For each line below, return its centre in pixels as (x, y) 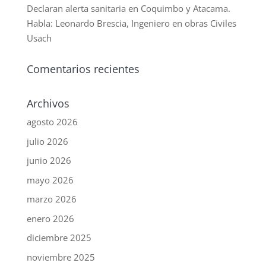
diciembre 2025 (59, 238)
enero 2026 (50, 218)
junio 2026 (49, 161)
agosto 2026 (52, 122)
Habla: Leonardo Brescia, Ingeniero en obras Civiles (131, 23)
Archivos (48, 104)
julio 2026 (47, 141)
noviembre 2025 (61, 257)
